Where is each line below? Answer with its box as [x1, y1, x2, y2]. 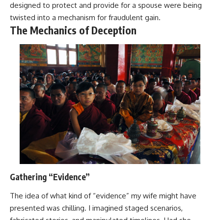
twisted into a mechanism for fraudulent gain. [10, 13, 161, 23]
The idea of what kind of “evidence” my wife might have [10, 191, 196, 200]
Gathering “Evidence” [10, 171, 90, 183]
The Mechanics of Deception [10, 24, 137, 37]
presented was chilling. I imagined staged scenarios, [10, 203, 183, 213]
